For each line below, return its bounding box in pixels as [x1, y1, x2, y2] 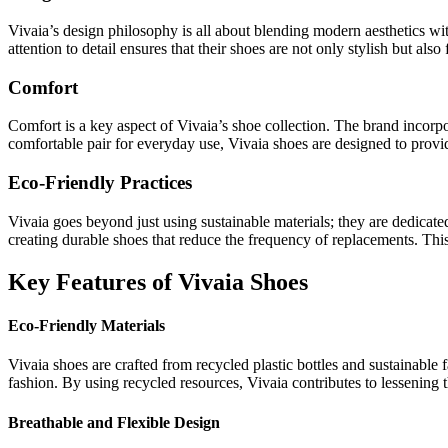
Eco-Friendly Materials [8, 317, 165, 335]
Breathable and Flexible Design [8, 413, 220, 431]
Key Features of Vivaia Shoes [8, 268, 308, 295]
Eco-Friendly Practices [8, 172, 192, 194]
